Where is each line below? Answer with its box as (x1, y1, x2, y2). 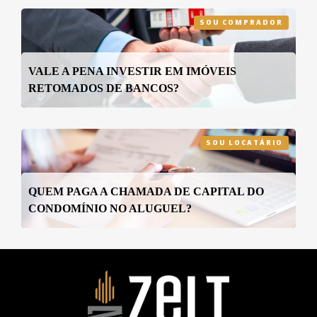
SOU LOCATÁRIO (206, 139, 283, 147)
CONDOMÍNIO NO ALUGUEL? (28, 202, 192, 214)
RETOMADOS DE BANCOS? (28, 82, 179, 95)
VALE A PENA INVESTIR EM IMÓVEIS (28, 65, 236, 78)
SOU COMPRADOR (200, 19, 283, 27)
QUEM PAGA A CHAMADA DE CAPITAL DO (28, 185, 264, 197)
